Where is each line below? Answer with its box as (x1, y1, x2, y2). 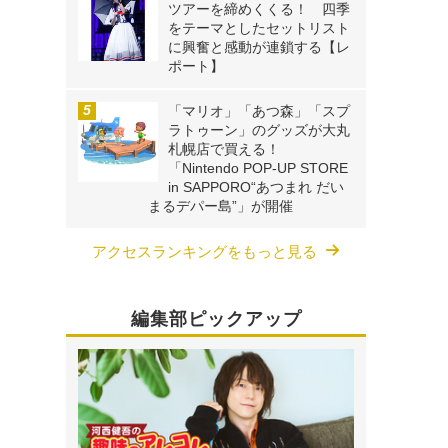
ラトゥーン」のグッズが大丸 (168, 122, 350, 139)
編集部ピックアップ (130, 309, 302, 330)
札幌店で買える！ (168, 141, 280, 158)
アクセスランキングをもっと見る (92, 243, 317, 261)
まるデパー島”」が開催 (148, 198, 293, 215)
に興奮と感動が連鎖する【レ (168, 39, 350, 56)
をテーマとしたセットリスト (168, 20, 350, 37)
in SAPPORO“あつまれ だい (168, 179, 344, 196)
